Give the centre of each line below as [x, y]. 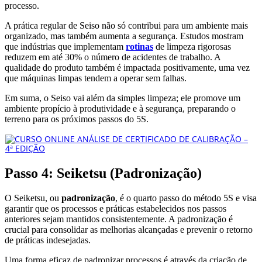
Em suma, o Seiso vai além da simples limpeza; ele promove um [123, 98]
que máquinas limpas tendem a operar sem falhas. [96, 78]
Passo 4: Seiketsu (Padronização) [103, 173]
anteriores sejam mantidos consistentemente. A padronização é [119, 219]
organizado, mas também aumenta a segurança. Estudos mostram [124, 36]
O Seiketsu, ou [33, 198]
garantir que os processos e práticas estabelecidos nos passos [116, 209]
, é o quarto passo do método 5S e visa [186, 198]
